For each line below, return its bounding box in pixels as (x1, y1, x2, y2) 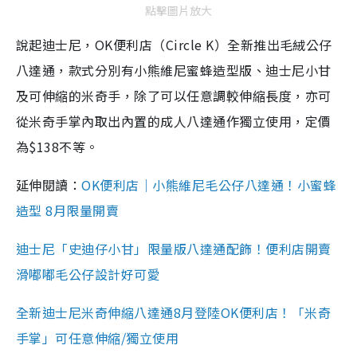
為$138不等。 (16, 136, 99, 156)
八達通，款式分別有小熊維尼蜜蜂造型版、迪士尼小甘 (16, 60, 331, 80)
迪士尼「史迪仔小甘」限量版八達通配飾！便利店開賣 (16, 238, 331, 258)
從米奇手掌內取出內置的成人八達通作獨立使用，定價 (16, 111, 331, 131)
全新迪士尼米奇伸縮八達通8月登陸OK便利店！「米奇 (16, 302, 331, 322)
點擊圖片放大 (145, 2, 212, 18)
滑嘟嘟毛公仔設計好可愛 (16, 264, 161, 284)
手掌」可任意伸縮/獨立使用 (16, 328, 179, 347)
